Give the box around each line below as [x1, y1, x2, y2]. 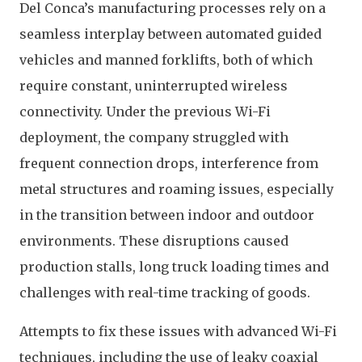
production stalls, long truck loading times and [19, 259, 329, 275]
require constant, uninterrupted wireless [19, 78, 288, 94]
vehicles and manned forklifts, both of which [19, 52, 313, 68]
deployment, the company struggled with [19, 129, 288, 145]
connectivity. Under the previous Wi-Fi [19, 103, 271, 120]
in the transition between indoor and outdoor [19, 207, 314, 223]
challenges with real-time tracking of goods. [19, 284, 310, 301]
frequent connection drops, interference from [19, 155, 318, 171]
